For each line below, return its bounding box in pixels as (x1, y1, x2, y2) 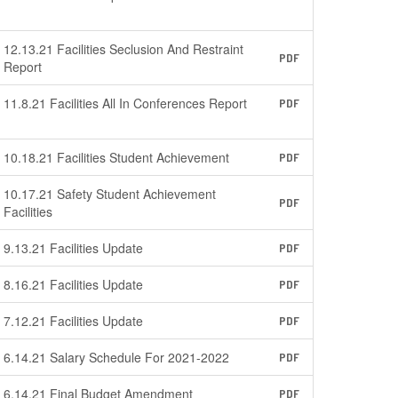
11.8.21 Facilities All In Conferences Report (4, 94, 248, 112)
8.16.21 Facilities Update (4, 275, 144, 293)
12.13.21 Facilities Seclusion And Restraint (4, 40, 244, 58)
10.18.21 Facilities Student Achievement (4, 148, 230, 166)
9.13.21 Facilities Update (4, 239, 144, 257)
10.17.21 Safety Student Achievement (4, 185, 217, 203)
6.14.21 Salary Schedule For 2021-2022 (4, 348, 230, 366)
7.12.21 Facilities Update (4, 312, 144, 330)
